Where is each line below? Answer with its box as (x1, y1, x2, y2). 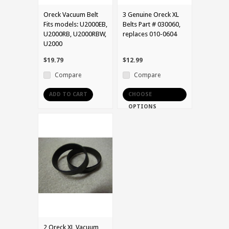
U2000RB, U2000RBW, (43, 30, 106, 38)
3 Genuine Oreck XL (123, 10, 179, 18)
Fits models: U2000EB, (43, 20, 107, 28)
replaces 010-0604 (123, 30, 177, 38)
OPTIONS (128, 103, 156, 110)
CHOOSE (128, 90, 152, 98)
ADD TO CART (49, 90, 87, 98)
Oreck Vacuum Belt (43, 10, 98, 18)
